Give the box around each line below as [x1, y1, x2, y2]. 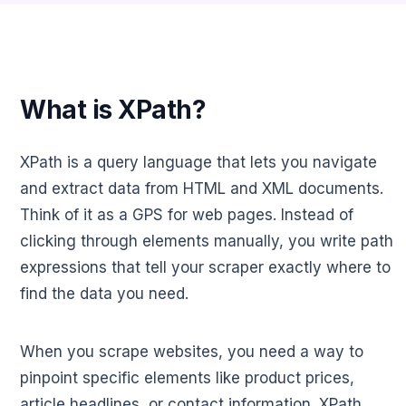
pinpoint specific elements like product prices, [20, 369, 354, 388]
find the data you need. [20, 285, 188, 304]
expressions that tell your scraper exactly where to [20, 258, 391, 277]
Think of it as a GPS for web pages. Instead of [20, 206, 353, 225]
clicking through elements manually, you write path [20, 232, 393, 251]
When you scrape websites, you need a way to [20, 343, 363, 362]
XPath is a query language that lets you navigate [20, 153, 377, 172]
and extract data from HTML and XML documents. [20, 179, 383, 198]
